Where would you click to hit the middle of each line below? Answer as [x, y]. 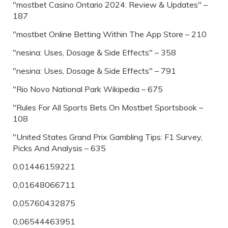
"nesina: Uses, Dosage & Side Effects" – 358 [94, 52]
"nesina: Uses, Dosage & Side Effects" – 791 [94, 70]
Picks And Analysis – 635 [59, 148]
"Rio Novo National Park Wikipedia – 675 [88, 89]
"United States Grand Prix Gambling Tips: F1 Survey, [108, 137]
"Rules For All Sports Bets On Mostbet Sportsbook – [108, 107]
